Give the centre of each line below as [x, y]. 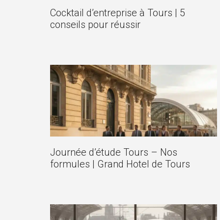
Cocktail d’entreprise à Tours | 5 [118, 13]
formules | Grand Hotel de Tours [120, 164]
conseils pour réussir [95, 25]
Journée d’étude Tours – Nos [114, 152]
